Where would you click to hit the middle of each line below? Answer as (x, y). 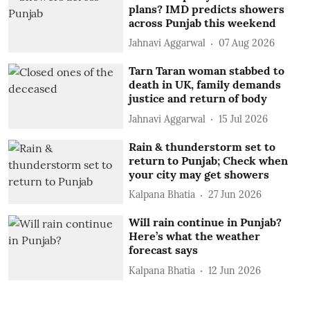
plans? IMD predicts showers (207, 9)
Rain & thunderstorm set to (202, 146)
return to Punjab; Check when (209, 160)
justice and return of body (198, 99)
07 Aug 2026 (247, 43)
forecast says (164, 250)
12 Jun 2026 (235, 270)
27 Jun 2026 (235, 195)
